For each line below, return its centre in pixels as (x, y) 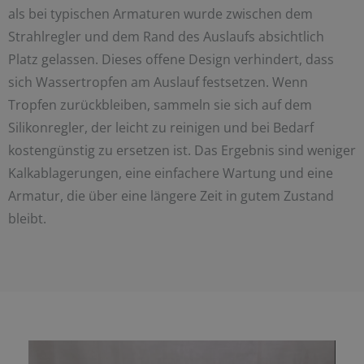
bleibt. (27, 219)
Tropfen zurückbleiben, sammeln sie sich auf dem (160, 105)
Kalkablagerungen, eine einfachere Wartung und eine (171, 173)
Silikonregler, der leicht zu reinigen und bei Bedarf (161, 128)
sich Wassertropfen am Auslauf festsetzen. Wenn (158, 82)
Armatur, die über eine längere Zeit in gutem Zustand (171, 196)
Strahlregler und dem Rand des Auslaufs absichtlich (166, 37)
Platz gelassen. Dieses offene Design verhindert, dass (171, 60)
